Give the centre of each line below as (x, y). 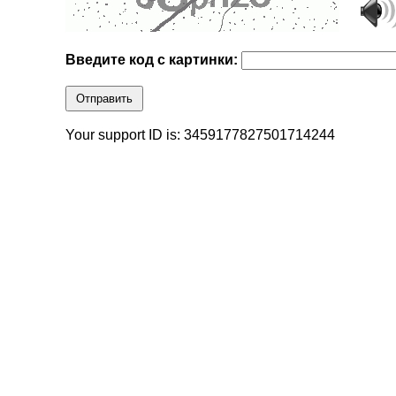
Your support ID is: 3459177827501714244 (201, 135)
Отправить (105, 99)
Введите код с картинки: (154, 60)
